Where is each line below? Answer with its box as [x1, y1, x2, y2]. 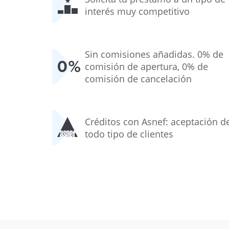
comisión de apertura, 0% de [85, 60, 208, 73]
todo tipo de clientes [85, 128, 173, 140]
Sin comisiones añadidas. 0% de [85, 48, 223, 60]
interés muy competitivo [85, 5, 190, 17]
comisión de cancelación [85, 73, 192, 85]
